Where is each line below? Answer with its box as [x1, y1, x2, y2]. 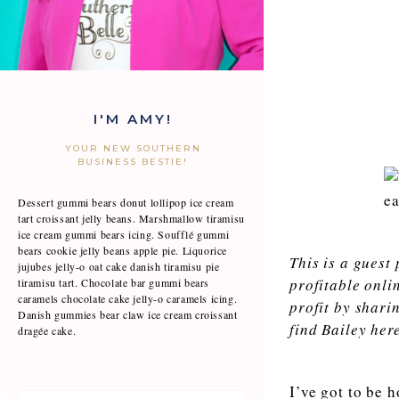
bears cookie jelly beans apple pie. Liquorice [18, 243, 228, 257]
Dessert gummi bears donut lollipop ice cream [18, 195, 234, 209]
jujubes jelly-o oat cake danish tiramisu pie [18, 259, 220, 273]
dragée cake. [18, 323, 77, 338]
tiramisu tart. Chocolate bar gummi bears [18, 275, 210, 289]
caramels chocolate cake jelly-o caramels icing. [18, 291, 238, 305]
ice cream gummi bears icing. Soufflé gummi [18, 227, 230, 241]
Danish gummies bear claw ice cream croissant [18, 307, 238, 322]
